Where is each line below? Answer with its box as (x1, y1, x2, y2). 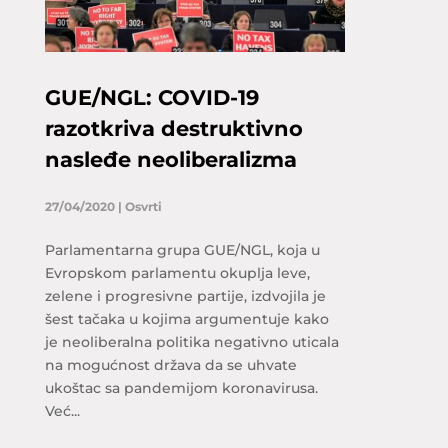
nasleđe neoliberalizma (44, 147, 297, 172)
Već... (44, 402, 80, 420)
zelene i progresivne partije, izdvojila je (44, 287, 326, 305)
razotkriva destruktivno (44, 116, 303, 141)
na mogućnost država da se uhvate (44, 356, 297, 374)
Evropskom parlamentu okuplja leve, (44, 264, 310, 282)
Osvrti (124, 199, 162, 214)
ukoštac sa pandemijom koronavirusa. (44, 379, 318, 397)
